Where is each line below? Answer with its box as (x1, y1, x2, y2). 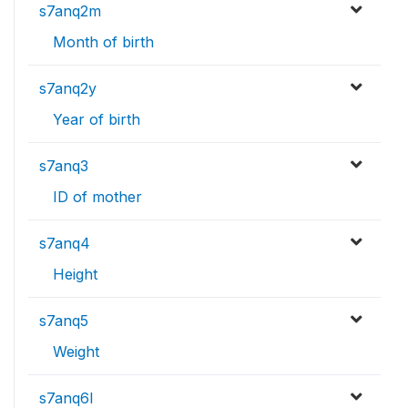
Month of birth (53, 32, 154, 51)
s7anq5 (39, 311, 88, 330)
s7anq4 (39, 233, 90, 252)
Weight (53, 342, 99, 361)
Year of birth (53, 109, 140, 128)
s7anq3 (39, 156, 88, 175)
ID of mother (53, 187, 142, 206)
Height (53, 264, 97, 283)
